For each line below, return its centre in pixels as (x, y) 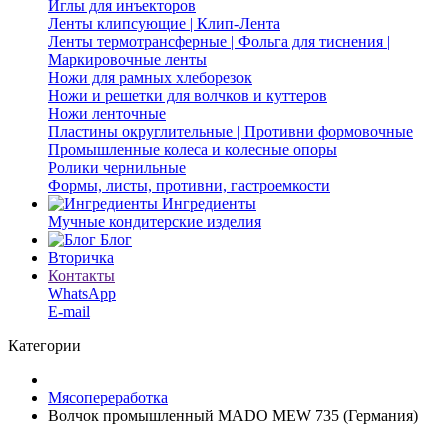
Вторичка (81, 257)
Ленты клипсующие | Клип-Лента (164, 23)
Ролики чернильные (117, 167)
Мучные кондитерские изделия (154, 221)
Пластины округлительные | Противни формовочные (230, 131)
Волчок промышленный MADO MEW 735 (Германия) (233, 415)
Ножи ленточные (107, 113)
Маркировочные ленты (127, 59)
